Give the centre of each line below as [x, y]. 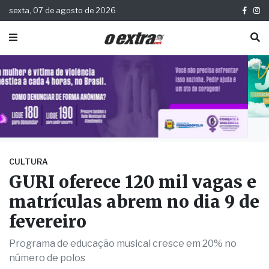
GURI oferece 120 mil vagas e [133, 162]
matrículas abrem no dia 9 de [134, 182]
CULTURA [29, 142]
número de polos [47, 238]
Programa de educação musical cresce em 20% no [123, 223]
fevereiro [48, 201]
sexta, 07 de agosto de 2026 [62, 11]
